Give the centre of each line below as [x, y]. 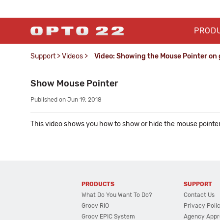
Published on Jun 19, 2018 [66, 100]
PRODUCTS [98, 184]
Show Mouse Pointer [74, 83]
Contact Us [199, 195]
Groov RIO [96, 206]
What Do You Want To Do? [117, 195]
